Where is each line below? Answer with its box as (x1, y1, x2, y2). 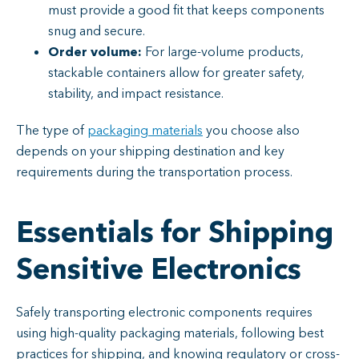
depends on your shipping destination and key (16, 143, 284, 161)
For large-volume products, (142, 43, 304, 62)
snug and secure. (48, 22, 145, 41)
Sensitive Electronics (16, 250, 301, 290)
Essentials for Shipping (16, 213, 333, 253)
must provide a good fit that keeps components (48, 2, 325, 20)
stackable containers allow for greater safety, (48, 64, 305, 83)
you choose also (203, 122, 300, 140)
